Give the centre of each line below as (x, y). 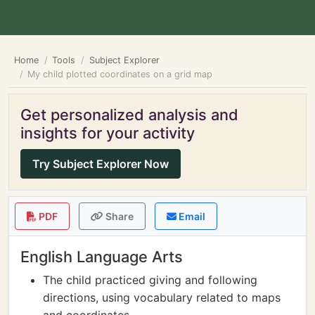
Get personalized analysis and (129, 115)
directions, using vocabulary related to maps (162, 297)
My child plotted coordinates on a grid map (120, 74)
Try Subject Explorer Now (101, 164)
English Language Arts (102, 257)
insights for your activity (108, 133)
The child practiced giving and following (150, 280)
